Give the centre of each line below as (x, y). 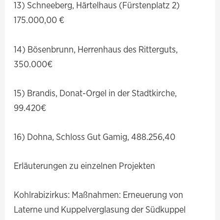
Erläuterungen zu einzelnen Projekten (85, 166)
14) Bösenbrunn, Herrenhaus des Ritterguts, (96, 49)
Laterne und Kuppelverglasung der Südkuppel (100, 209)
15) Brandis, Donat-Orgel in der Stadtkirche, (96, 93)
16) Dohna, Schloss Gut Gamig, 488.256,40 (95, 137)
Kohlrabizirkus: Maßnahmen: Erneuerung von (99, 195)
